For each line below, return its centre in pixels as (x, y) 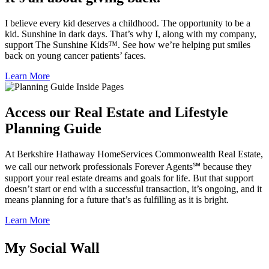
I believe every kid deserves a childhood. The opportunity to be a (128, 23)
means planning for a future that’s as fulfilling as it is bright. (117, 199)
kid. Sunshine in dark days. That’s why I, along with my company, (131, 34)
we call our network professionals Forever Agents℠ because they (128, 166)
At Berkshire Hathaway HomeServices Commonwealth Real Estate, (134, 154)
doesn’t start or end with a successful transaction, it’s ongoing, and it (133, 189)
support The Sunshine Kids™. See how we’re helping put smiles (128, 44)
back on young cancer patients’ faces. (75, 55)
